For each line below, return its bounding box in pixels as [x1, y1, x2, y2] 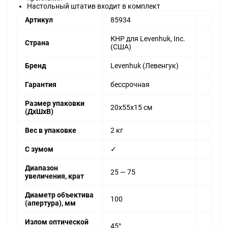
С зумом [25, 145, 53, 154]
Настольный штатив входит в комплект [27, 2, 160, 11]
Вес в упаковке [25, 126, 76, 135]
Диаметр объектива [25, 191, 94, 199]
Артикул [25, 16, 53, 24]
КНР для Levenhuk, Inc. [110, 35, 185, 43]
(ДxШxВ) [25, 107, 53, 116]
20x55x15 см [110, 103, 152, 112]
